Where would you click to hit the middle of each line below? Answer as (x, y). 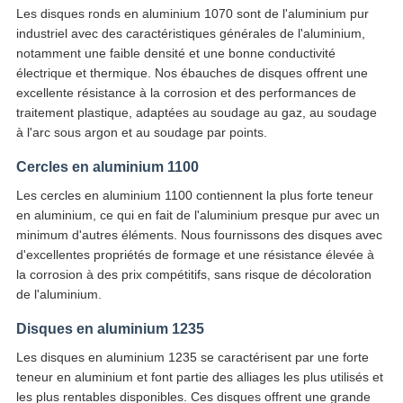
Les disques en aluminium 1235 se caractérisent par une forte (192, 358)
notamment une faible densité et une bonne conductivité (175, 54)
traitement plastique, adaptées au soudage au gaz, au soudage (196, 113)
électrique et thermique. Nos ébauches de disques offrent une (192, 73)
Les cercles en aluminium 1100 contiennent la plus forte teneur (194, 196)
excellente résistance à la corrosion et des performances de (186, 93)
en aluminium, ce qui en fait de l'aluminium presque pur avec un (197, 215)
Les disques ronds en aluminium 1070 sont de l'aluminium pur (192, 14)
